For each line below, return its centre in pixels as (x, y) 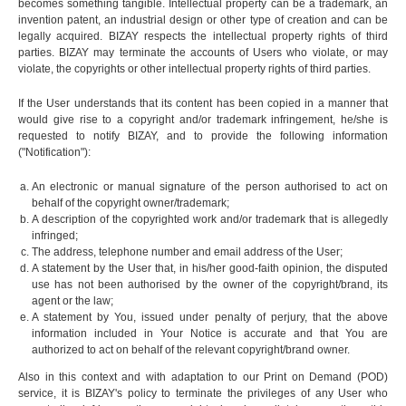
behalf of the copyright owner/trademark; (130, 203)
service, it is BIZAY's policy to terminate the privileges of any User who (203, 394)
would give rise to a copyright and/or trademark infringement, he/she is (203, 120)
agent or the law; (72, 301)
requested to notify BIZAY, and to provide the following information (203, 136)
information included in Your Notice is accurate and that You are (210, 334)
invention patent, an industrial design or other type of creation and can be (203, 20)
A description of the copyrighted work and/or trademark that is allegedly (210, 220)
